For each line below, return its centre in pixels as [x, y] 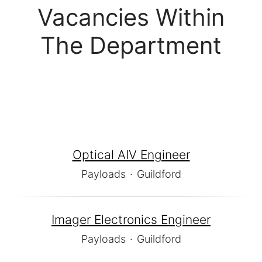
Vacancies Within [131, 18]
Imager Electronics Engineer [131, 220]
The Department [131, 46]
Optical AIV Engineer [131, 155]
